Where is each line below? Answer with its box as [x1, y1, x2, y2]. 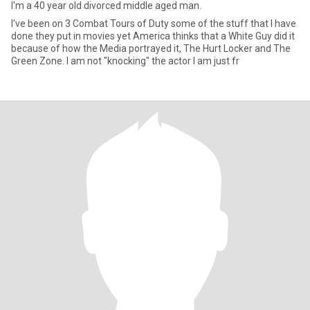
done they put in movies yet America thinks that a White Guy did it [11, 30, 295, 42]
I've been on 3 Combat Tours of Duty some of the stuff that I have [11, 18, 296, 29]
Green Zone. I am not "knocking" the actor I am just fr [11, 55, 239, 66]
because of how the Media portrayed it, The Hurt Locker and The [11, 43, 291, 54]
